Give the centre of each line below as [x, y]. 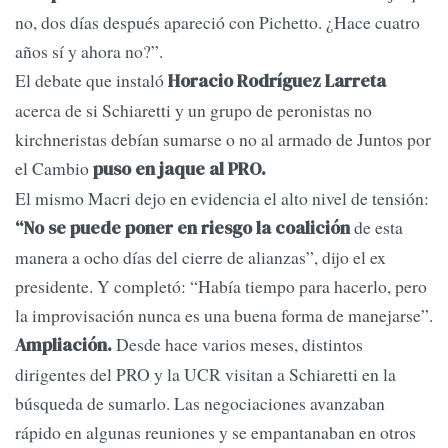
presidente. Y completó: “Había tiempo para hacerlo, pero [221, 286]
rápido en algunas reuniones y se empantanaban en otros [215, 432]
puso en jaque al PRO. [177, 169]
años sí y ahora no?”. [89, 51]
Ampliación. [63, 345]
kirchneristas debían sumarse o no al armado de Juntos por [223, 139]
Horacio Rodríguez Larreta [277, 81]
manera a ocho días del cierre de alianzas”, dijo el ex [200, 257]
